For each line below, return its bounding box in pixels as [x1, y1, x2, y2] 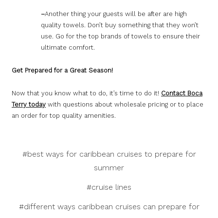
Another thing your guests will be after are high [45, 10, 187, 18]
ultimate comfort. [41, 44, 95, 52]
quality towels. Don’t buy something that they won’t [41, 21, 199, 29]
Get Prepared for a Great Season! [12, 67, 113, 74]
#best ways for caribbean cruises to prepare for [22, 149, 196, 159]
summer [94, 163, 124, 173]
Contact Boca [161, 90, 202, 97]
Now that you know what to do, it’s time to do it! [12, 90, 161, 97]
